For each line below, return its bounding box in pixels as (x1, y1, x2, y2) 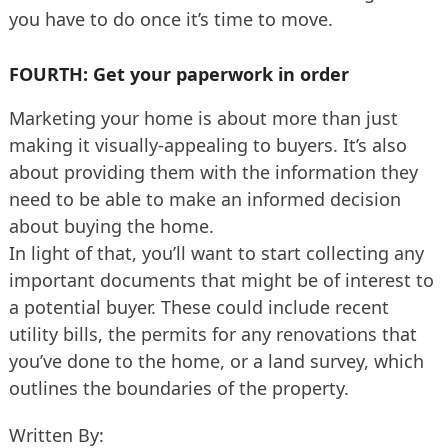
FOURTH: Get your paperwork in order (8, 61, 349, 86)
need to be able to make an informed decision (8, 186, 401, 211)
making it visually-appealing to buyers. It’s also (8, 132, 407, 157)
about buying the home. (8, 213, 214, 238)
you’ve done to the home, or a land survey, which (8, 348, 424, 373)
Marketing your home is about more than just (8, 105, 398, 130)
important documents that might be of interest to (8, 267, 434, 292)
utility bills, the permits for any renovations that (8, 321, 417, 346)
